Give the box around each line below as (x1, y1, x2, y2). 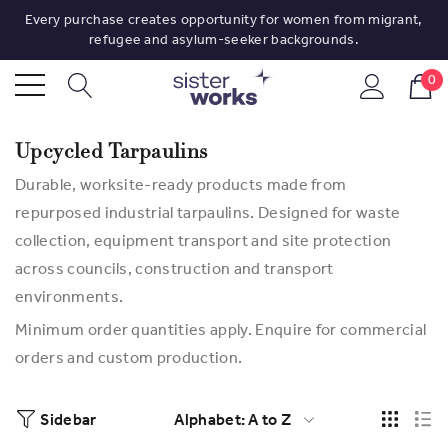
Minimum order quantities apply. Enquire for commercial (15, 320, 427, 339)
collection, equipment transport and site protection (15, 231, 392, 250)
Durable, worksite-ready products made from (15, 175, 347, 194)
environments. (15, 287, 124, 306)
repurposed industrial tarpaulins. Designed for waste (15, 203, 401, 222)
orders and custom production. (15, 348, 243, 367)
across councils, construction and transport (15, 259, 334, 278)
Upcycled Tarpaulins (15, 143, 209, 163)
